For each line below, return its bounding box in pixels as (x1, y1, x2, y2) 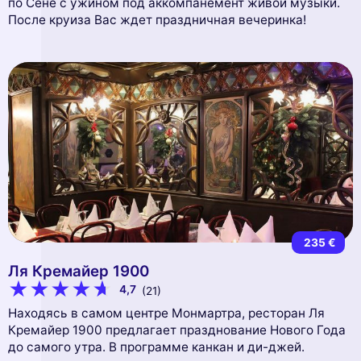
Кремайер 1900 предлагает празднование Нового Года (8, 322, 346, 338)
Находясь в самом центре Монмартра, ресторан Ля (8, 305, 325, 322)
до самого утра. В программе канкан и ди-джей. (8, 339, 305, 355)
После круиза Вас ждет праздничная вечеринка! (8, 12, 306, 28)
